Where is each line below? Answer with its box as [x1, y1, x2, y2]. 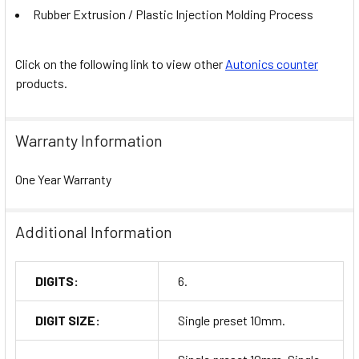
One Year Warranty [15, 171, 111, 188]
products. [15, 75, 67, 91]
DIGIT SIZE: [35, 313, 100, 329]
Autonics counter [225, 55, 318, 71]
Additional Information [15, 222, 172, 242]
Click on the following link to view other [15, 55, 225, 71]
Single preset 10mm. [178, 313, 285, 329]
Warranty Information [15, 131, 163, 151]
